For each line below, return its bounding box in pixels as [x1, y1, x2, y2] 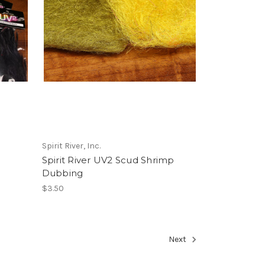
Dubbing [41, 167, 83, 179]
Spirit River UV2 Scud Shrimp [41, 154, 174, 166]
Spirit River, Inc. [41, 140, 101, 151]
